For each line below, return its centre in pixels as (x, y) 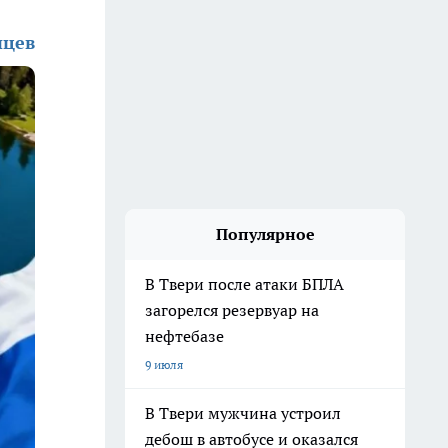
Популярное (265, 234)
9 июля (164, 364)
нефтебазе (184, 336)
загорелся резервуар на (232, 310)
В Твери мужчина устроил (243, 413)
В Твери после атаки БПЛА (244, 284)
